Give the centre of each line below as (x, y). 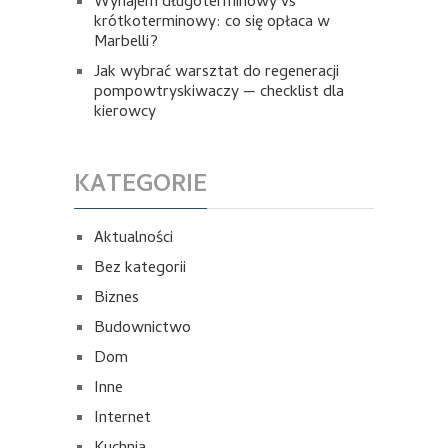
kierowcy (124, 113)
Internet (122, 419)
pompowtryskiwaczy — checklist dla (218, 93)
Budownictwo (142, 329)
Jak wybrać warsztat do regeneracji (216, 73)
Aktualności (133, 239)
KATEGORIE (140, 187)
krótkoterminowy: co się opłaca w (211, 23)
